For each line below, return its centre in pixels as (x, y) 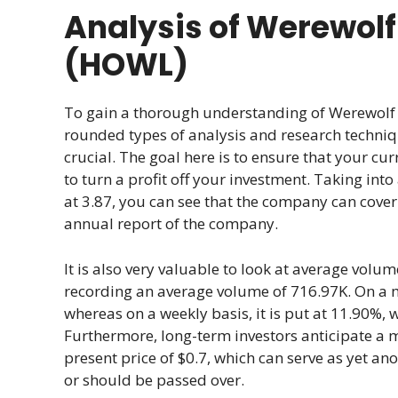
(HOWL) (126, 65)
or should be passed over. (154, 379)
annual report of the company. (171, 224)
